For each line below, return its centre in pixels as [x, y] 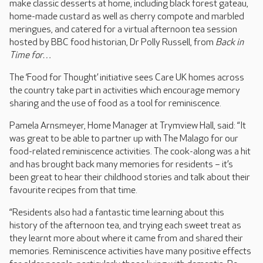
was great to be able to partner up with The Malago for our [124, 139]
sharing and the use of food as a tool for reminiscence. [115, 104]
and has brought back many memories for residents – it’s [121, 165]
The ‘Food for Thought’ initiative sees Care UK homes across [127, 78]
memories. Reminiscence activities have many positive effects [130, 252]
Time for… [30, 56]
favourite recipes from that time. [73, 191]
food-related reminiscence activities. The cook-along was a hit [130, 152]
